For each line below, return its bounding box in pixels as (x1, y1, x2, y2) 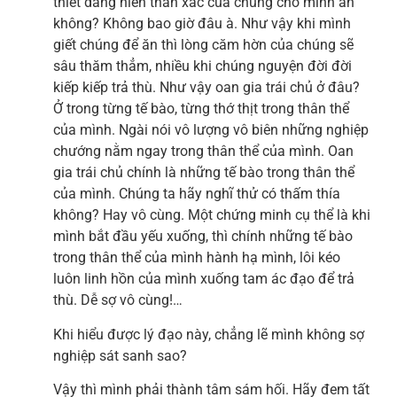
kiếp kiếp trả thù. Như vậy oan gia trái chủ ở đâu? (53, 79, 360, 97)
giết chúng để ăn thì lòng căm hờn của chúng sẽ (53, 36, 354, 54)
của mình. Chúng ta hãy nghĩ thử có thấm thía (53, 185, 340, 203)
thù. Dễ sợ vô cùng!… (53, 292, 183, 309)
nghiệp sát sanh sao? (53, 346, 187, 364)
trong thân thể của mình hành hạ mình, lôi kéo (53, 249, 340, 267)
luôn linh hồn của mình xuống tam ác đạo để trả (53, 270, 354, 288)
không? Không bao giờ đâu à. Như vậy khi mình (53, 15, 351, 33)
